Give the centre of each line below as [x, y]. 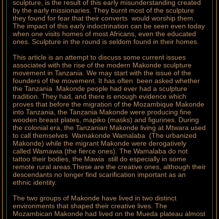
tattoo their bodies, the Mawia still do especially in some [100, 159]
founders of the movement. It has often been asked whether [107, 81]
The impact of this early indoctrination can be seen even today [109, 26]
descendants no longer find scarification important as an [99, 175]
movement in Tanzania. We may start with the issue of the [102, 73]
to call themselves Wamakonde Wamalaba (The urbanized [105, 136]
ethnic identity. [35, 183]
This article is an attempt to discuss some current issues [99, 57]
